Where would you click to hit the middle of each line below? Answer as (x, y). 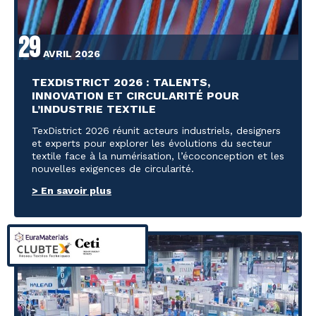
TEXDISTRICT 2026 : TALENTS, (121, 83)
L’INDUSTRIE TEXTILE (94, 109)
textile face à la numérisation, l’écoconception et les (158, 156)
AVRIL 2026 (70, 54)
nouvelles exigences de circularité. (113, 169)
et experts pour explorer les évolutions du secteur (152, 144)
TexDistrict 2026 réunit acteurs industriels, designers (156, 131)
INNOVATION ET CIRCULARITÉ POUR (135, 96)
